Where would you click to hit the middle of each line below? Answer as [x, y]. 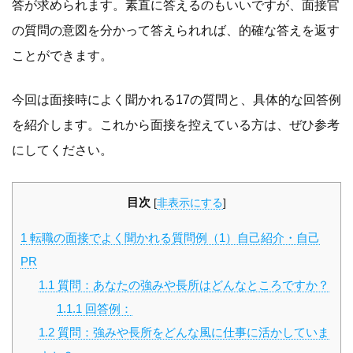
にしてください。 [62, 150]
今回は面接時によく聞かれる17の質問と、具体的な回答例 [176, 100]
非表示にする [190, 203]
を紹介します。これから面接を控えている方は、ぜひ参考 [176, 125]
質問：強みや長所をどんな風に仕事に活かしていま [191, 333]
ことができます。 [62, 56]
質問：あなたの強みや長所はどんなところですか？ [191, 285]
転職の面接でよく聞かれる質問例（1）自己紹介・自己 [173, 238]
